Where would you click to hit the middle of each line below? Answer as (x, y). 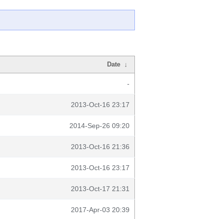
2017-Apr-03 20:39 (100, 210)
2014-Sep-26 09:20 (99, 126)
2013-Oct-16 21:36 (100, 147)
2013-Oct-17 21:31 (100, 189)
